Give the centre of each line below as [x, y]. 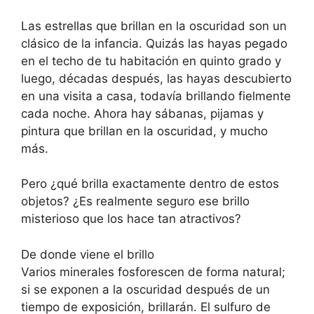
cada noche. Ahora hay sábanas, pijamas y [142, 113]
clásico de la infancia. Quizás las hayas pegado [154, 43]
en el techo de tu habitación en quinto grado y [151, 61]
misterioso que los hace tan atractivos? [131, 219]
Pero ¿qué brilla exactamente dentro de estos [150, 184]
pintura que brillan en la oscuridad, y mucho [144, 131]
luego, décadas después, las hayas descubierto [156, 78]
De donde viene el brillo [88, 254]
